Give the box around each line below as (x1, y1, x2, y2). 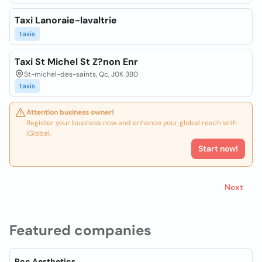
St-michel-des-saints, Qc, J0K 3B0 (24, 70, 138, 79)
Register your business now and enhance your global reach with (26, 118, 237, 127)
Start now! (198, 143, 238, 154)
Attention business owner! (26, 108, 114, 117)
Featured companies (9, 221, 151, 239)
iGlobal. (26, 129, 51, 138)
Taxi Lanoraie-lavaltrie (15, 14, 117, 26)
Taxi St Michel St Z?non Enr (15, 56, 138, 68)
